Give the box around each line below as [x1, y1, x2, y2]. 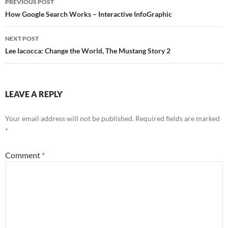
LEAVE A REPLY [5, 89, 63, 99]
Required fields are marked [135, 114, 220, 123]
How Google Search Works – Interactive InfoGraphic [5, 10, 172, 19]
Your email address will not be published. [5, 114, 134, 123]
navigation [5, 8, 68, 24]
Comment [5, 150, 42, 160]
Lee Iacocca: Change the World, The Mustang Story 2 [5, 46, 170, 55]
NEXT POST [5, 35, 39, 43]
